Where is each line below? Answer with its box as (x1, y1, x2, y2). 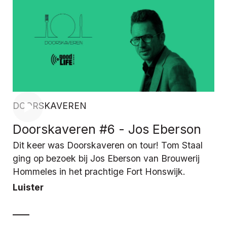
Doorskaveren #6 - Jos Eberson (13, 122, 201, 137)
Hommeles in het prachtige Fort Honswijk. (13, 166, 185, 177)
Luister (13, 182, 44, 193)
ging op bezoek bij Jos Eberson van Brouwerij (13, 153, 200, 164)
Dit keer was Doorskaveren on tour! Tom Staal (13, 140, 203, 151)
